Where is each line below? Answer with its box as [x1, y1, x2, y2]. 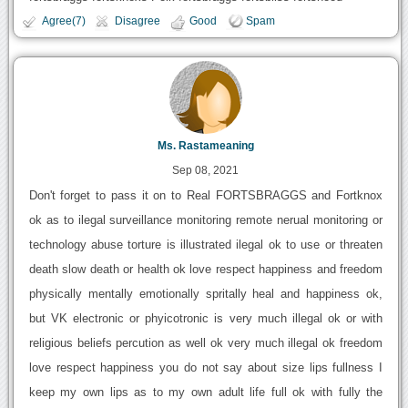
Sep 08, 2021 [172, 164, 240, 178]
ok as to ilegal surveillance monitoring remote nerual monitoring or [28, 213, 383, 228]
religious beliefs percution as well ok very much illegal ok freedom [28, 336, 383, 351]
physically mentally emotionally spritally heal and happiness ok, [28, 287, 383, 301]
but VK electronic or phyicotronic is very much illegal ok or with [28, 311, 383, 326]
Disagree [114, 15, 160, 27]
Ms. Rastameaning [157, 140, 254, 152]
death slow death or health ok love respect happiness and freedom [28, 262, 383, 277]
